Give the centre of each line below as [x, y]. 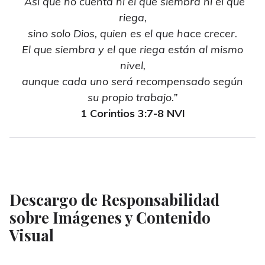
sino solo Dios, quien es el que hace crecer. [132, 34]
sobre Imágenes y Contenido [110, 217]
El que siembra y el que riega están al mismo [132, 50]
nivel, [132, 66]
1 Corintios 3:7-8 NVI [132, 114]
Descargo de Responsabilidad [114, 200]
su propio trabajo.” [132, 98]
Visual [32, 235]
